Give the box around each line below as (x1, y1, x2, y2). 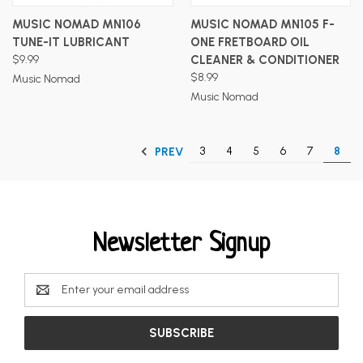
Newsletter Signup (92, 230, 271, 258)
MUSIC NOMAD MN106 (12, 16, 141, 32)
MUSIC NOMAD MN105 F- (190, 16, 335, 32)
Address (24, 291, 65, 305)
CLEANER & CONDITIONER (190, 52, 340, 67)
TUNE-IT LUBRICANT (12, 34, 130, 49)
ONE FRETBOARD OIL (190, 34, 310, 49)
